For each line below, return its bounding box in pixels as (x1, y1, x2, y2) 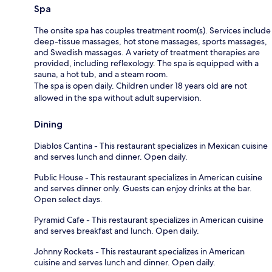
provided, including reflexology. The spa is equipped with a (34, 58, 259, 69)
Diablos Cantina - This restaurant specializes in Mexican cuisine (34, 140, 268, 152)
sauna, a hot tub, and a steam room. (34, 69, 168, 80)
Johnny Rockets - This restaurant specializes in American (34, 246, 245, 257)
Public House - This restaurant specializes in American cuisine (34, 172, 262, 183)
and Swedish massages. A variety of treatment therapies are (34, 47, 260, 58)
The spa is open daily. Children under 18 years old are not (34, 80, 247, 92)
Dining (34, 118, 63, 131)
